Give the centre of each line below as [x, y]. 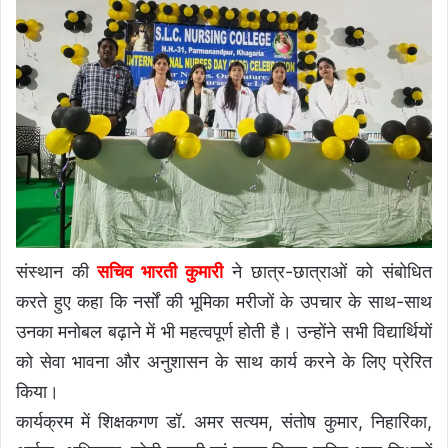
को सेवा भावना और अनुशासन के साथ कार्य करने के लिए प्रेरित [224, 362]
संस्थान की [56, 272]
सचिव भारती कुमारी [160, 272]
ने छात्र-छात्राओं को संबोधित [327, 272]
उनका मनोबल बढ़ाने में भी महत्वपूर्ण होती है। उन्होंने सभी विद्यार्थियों [224, 332]
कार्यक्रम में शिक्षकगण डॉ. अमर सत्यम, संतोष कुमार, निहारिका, [224, 422]
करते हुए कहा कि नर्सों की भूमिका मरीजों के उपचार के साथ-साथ [224, 302]
